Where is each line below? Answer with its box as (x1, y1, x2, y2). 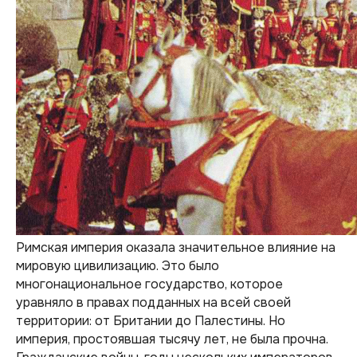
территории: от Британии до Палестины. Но (16, 312, 285, 329)
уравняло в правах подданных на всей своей (16, 294, 291, 311)
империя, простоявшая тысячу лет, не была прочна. (16, 331, 328, 347)
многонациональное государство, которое (16, 276, 283, 292)
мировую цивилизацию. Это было (16, 257, 219, 274)
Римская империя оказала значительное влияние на (16, 239, 335, 256)
